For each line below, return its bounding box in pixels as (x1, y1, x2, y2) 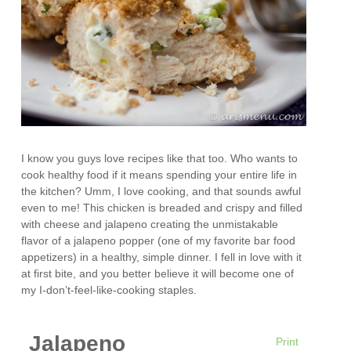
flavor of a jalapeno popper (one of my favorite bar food (21, 233, 296, 247)
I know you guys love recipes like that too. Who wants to (21, 151, 299, 165)
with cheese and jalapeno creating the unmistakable (21, 217, 279, 230)
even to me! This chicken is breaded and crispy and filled (21, 201, 303, 214)
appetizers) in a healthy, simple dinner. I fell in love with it (21, 250, 302, 263)
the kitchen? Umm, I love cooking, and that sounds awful (21, 184, 302, 197)
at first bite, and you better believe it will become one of (21, 266, 295, 280)
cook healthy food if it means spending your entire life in (21, 168, 298, 181)
